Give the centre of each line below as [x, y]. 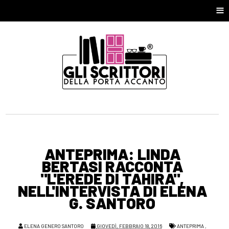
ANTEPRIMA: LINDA [112, 154]
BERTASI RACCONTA [112, 166]
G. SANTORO [112, 203]
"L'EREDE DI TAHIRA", [112, 179]
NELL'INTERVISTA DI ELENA [112, 191]
